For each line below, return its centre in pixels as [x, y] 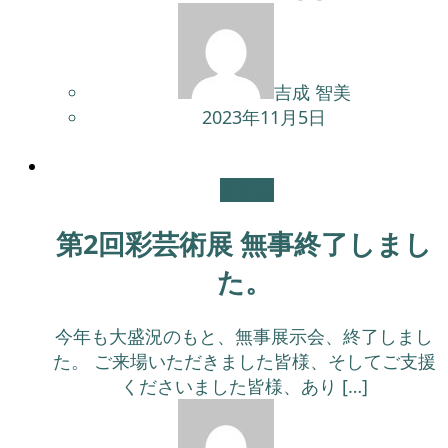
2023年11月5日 [264, 116]
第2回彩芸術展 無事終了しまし [244, 244]
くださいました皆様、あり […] [244, 385]
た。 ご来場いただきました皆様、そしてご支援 [244, 360]
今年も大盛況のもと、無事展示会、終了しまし [244, 335]
